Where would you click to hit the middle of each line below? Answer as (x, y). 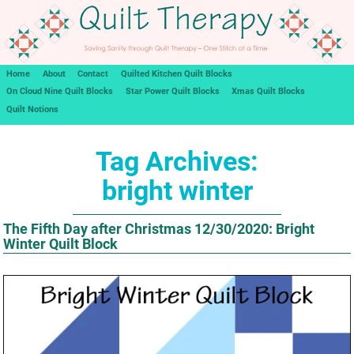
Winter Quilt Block (61, 243)
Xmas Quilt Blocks (269, 92)
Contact (93, 73)
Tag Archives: (177, 161)
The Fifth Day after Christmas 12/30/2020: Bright (159, 228)
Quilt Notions (32, 109)
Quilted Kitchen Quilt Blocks (177, 73)
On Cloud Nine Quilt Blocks (59, 92)
